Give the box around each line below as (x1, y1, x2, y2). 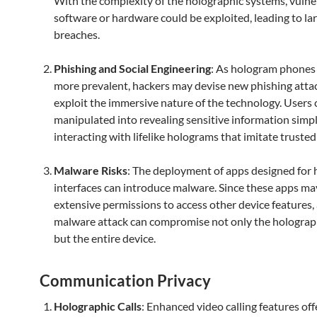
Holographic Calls (54, 299, 142, 313)
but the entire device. (54, 231, 156, 245)
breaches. (54, 28, 100, 41)
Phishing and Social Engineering (54, 62, 211, 75)
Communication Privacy (40, 271, 211, 290)
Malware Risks (54, 163, 127, 177)
